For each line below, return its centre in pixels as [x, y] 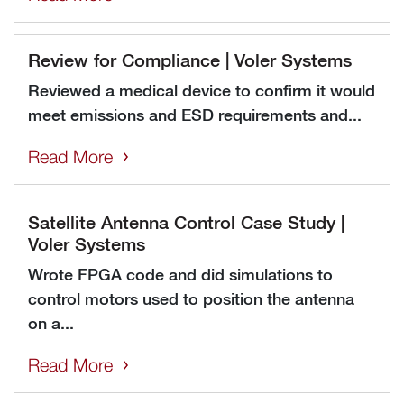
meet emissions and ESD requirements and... [195, 114]
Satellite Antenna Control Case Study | [186, 221]
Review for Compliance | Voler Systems [190, 59]
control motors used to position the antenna [191, 298]
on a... [51, 322]
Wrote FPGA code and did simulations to [180, 274]
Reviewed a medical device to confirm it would [202, 90]
